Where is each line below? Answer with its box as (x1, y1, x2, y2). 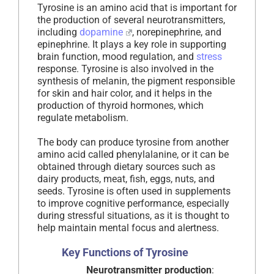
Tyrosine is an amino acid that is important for (37, 2, 237, 14)
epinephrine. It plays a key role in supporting (37, 39, 226, 51)
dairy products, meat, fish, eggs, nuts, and (37, 173, 215, 185)
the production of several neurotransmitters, (37, 14, 225, 26)
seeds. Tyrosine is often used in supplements (37, 185, 231, 198)
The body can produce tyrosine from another (37, 136, 229, 149)
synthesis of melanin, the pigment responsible (37, 75, 235, 87)
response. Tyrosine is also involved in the (37, 63, 213, 75)
